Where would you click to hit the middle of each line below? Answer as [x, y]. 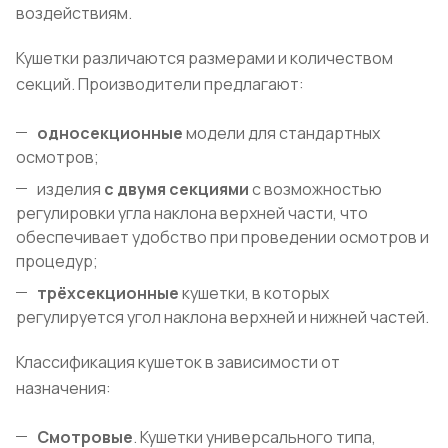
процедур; [57, 261]
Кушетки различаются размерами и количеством [204, 58]
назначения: [65, 388]
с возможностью [317, 189]
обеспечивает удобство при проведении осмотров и [222, 237]
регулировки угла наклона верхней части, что [192, 213]
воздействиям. [74, 13]
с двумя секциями [176, 189]
